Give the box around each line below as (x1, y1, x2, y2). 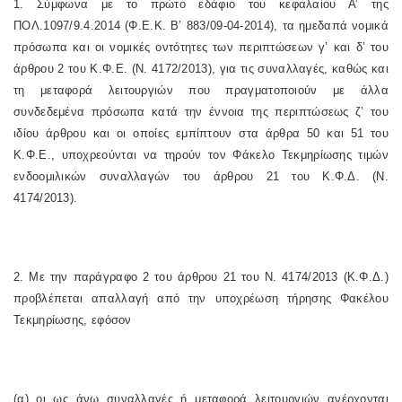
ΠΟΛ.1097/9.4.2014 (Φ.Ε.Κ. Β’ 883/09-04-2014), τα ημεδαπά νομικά (13, 19, 389, 32)
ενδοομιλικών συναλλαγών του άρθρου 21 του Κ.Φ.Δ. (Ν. (13, 170, 389, 183)
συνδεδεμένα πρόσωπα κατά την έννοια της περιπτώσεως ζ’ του (13, 105, 389, 118)
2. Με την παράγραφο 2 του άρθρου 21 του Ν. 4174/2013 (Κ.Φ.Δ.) (13, 270, 389, 284)
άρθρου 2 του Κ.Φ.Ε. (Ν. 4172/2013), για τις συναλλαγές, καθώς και (13, 62, 389, 75)
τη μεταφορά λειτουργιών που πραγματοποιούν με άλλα (13, 83, 389, 97)
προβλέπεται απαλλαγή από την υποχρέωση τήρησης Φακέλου (13, 292, 389, 305)
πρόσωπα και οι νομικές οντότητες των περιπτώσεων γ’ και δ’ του (13, 40, 389, 54)
